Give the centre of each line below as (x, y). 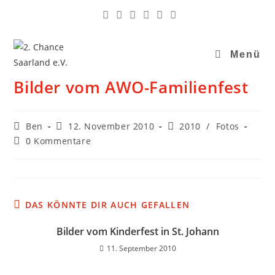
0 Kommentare (59, 141)
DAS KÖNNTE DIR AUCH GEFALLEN (107, 205)
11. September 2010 (141, 248)
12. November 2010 (111, 126)
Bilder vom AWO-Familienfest (131, 87)
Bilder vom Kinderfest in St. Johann (137, 231)
